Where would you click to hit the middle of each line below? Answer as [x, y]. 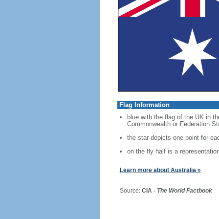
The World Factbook [184, 191]
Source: [127, 191]
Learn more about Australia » [160, 170]
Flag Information [144, 105]
